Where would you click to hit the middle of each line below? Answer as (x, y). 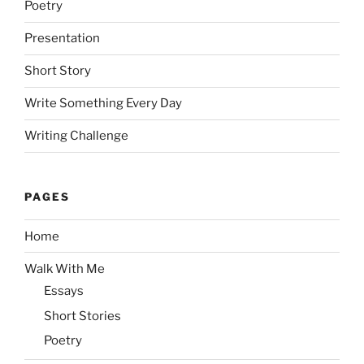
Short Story (58, 71)
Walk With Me (65, 269)
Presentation (62, 39)
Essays (64, 291)
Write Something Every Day (103, 104)
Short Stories (82, 316)
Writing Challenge (76, 136)
